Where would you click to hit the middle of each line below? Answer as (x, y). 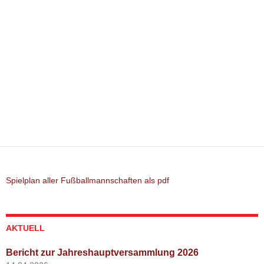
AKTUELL (25, 228)
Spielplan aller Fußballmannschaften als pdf (88, 180)
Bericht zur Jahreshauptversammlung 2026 (102, 252)
